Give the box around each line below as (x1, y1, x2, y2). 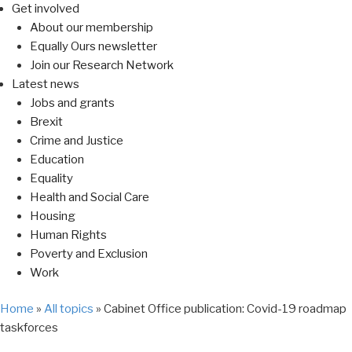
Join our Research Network (29, 57, 174, 72)
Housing (29, 208, 75, 223)
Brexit (29, 114, 63, 129)
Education (29, 152, 84, 167)
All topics (44, 302, 93, 316)
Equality (29, 170, 73, 185)
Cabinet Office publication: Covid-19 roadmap (104, 302, 346, 316)
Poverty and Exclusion (29, 246, 148, 261)
